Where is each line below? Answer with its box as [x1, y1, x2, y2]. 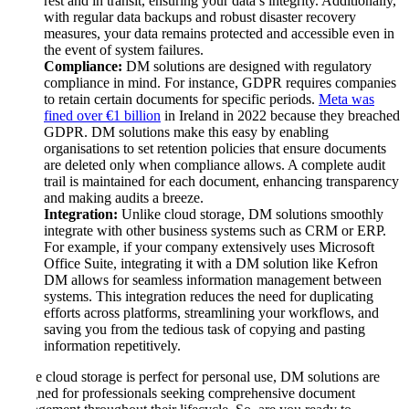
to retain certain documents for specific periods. [44, 90, 319, 107]
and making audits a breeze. [44, 189, 204, 205]
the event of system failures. [44, 41, 204, 58]
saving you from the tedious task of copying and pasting [44, 320, 365, 337]
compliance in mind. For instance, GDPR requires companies [44, 74, 396, 90]
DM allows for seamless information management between [44, 271, 382, 288]
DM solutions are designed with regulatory [122, 58, 372, 74]
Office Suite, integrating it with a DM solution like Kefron [44, 255, 378, 271]
